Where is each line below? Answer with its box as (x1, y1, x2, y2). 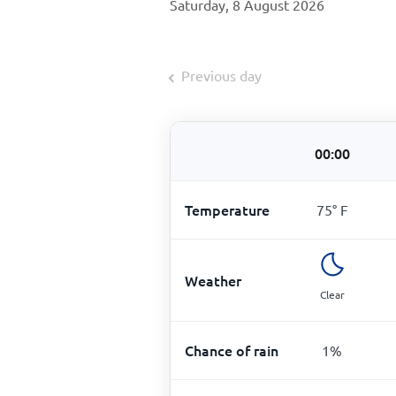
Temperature (185, 200, 270, 219)
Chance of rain (185, 340, 278, 360)
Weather (185, 270, 241, 290)
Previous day (181, 66, 262, 84)
